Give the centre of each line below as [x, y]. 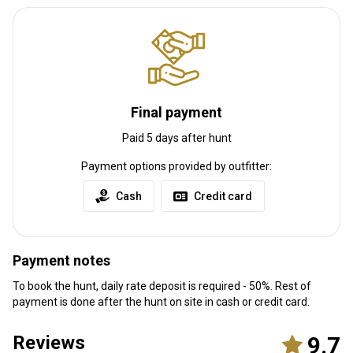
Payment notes [61, 260]
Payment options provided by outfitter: [176, 166]
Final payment [176, 112]
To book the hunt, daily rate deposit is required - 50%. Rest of [162, 286]
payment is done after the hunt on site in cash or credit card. [161, 301]
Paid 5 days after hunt [176, 137]
